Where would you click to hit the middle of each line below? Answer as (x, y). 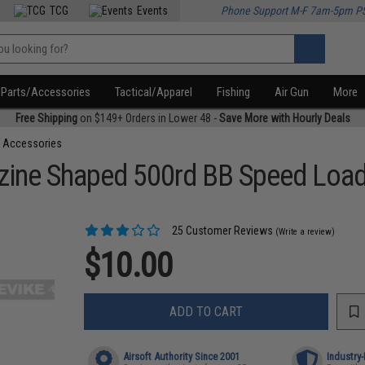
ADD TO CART (207, 311)
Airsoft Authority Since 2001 (182, 356)
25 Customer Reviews (222, 231)
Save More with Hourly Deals (284, 118)
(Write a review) (306, 232)
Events (153, 11)
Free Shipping (46, 118)
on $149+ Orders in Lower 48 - (148, 118)
